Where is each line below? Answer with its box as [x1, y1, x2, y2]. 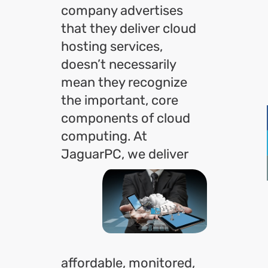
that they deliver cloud [61, 20, 196, 36]
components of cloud [61, 110, 190, 126]
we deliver [127, 146, 188, 162]
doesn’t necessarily [61, 56, 176, 72]
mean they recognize [61, 74, 187, 90]
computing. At [61, 128, 147, 144]
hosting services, [61, 38, 163, 54]
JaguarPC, [61, 146, 127, 162]
